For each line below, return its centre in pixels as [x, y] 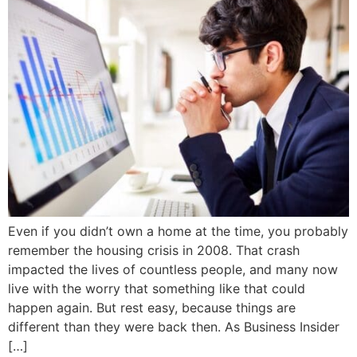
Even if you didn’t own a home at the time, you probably [178, 231]
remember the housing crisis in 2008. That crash [154, 251]
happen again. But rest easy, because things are [152, 308]
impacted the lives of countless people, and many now [173, 270]
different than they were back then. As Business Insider [174, 327]
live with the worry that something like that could [157, 289]
